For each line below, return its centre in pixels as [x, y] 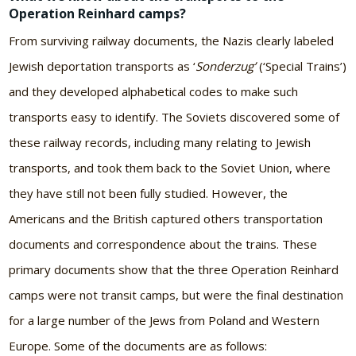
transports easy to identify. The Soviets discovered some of [174, 116]
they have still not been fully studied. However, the [149, 193]
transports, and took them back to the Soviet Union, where [170, 167]
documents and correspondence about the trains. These [163, 244]
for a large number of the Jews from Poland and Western [164, 320]
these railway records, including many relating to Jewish [160, 142]
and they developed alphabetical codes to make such [154, 91]
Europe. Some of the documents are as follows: [138, 345]
